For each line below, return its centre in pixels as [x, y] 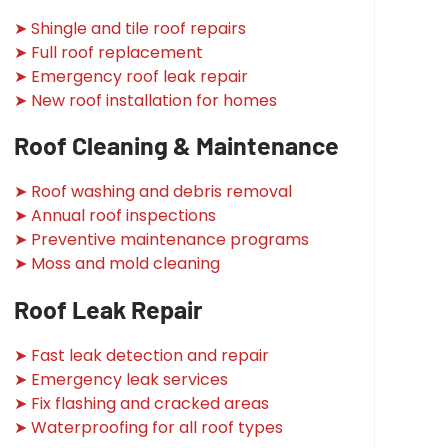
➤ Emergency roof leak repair [131, 76]
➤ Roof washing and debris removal [153, 192]
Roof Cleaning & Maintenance [177, 145]
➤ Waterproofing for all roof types [149, 427]
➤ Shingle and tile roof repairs [130, 28]
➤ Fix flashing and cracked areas [142, 403]
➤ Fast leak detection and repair [142, 355]
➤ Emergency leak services [121, 379]
